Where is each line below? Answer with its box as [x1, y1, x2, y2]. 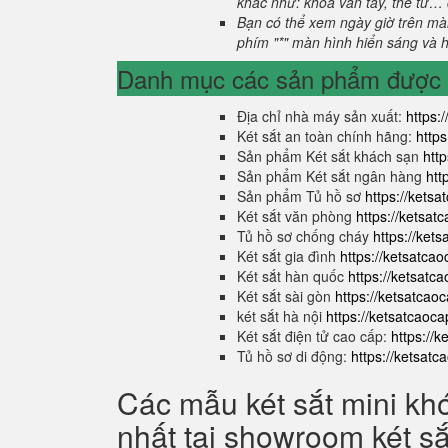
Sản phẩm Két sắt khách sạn [237, 146, 423, 166]
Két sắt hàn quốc [237, 266, 348, 286]
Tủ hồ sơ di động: [237, 346, 351, 366]
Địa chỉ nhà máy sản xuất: [237, 106, 406, 126]
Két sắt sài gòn [237, 286, 335, 306]
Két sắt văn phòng [237, 206, 356, 226]
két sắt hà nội [237, 306, 326, 326]
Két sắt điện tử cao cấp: [237, 326, 391, 346]
